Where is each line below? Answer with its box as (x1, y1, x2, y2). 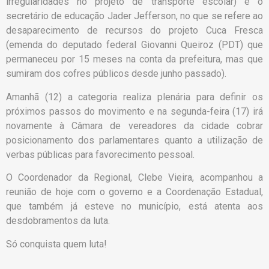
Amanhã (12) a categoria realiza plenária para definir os (6, 91, 263, 103)
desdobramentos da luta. (6, 215, 112, 227)
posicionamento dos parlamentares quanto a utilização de (6, 134, 263, 146)
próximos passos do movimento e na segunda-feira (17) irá (6, 105, 263, 117)
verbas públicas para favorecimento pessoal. (6, 148, 197, 160)
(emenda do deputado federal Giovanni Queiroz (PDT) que (6, 39, 263, 51)
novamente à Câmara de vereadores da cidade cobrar (6, 119, 263, 131)
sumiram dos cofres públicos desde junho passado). (6, 68, 226, 80)
